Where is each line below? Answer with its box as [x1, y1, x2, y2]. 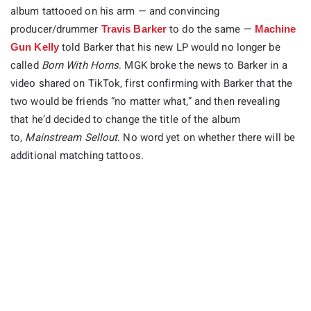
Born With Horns [41, 58, 119, 74]
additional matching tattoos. [10, 148, 144, 164]
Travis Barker [101, 23, 167, 35]
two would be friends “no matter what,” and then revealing [10, 94, 280, 110]
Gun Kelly [10, 41, 59, 53]
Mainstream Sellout [25, 130, 118, 146]
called [10, 58, 42, 74]
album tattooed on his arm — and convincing [10, 3, 220, 19]
